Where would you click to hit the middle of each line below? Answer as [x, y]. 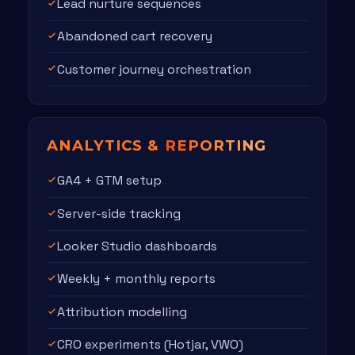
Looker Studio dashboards [137, 246]
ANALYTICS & [106, 145]
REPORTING [216, 145]
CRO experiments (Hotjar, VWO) [151, 345]
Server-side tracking [119, 213]
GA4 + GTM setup [110, 181]
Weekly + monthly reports [137, 279]
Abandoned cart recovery [135, 36]
